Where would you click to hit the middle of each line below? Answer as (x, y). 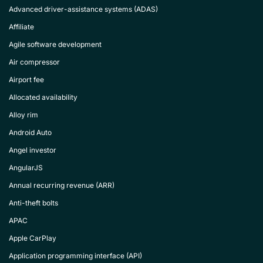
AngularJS (26, 168)
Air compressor (34, 62)
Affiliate (21, 27)
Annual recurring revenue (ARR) (62, 185)
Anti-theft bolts (33, 203)
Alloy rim (23, 115)
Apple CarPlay (33, 238)
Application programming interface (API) (75, 256)
